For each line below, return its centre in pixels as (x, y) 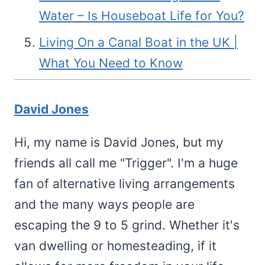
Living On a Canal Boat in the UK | (138, 42)
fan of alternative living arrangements (125, 183)
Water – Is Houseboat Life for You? (142, 15)
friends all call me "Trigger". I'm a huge (126, 163)
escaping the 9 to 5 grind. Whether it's (127, 225)
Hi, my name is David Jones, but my (119, 142)
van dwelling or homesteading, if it (115, 245)
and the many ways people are (104, 204)
